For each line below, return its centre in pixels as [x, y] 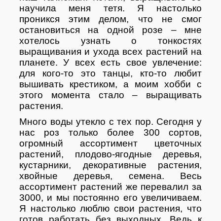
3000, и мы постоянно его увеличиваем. [110, 197]
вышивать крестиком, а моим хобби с [110, 84]
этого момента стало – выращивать [110, 95]
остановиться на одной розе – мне [110, 30]
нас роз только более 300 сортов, [110, 132]
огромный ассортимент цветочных [110, 143]
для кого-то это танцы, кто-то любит [110, 73]
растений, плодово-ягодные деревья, [110, 154]
